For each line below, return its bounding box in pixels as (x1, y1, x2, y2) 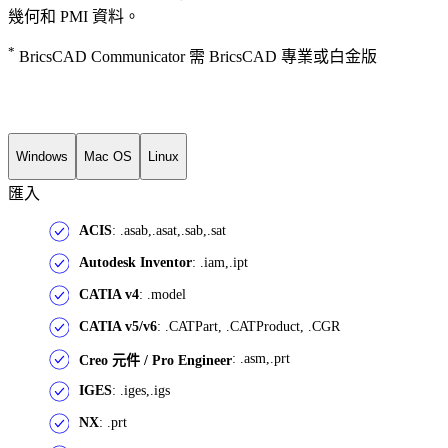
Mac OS (84, 148, 132, 164)
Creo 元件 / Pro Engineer (79, 353, 232, 369)
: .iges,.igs (112, 383, 170, 399)
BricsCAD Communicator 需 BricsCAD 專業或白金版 (15, 47, 377, 65)
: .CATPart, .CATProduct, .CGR (157, 319, 340, 335)
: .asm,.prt (232, 351, 290, 367)
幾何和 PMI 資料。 (8, 7, 140, 25)
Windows (16, 148, 68, 164)
